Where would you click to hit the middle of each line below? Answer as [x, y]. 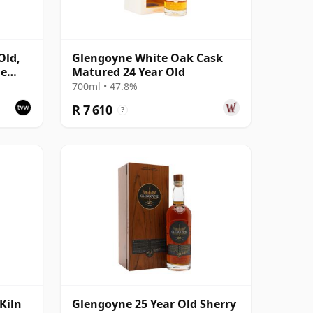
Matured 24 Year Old [129, 72]
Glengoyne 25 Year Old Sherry [154, 304]
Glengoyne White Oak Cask [147, 58]
